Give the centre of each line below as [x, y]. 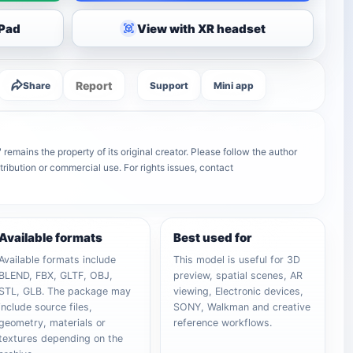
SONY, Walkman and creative [242, 307]
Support [169, 85]
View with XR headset [202, 28]
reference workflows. [223, 323]
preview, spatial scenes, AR [238, 275]
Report [95, 85]
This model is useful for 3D [237, 260]
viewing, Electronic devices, [239, 291]
